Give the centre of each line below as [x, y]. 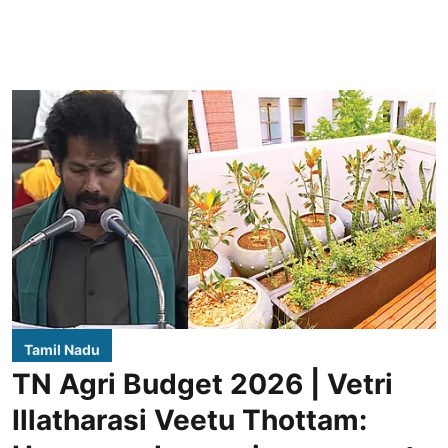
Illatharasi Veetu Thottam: [189, 419]
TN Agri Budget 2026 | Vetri [202, 383]
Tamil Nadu [62, 349]
